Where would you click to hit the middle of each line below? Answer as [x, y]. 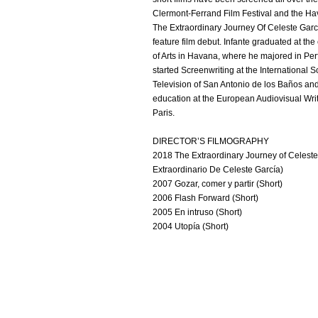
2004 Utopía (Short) [191, 226]
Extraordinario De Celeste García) [218, 170]
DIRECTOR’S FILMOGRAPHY [211, 141]
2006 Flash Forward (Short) [205, 198]
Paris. [164, 113]
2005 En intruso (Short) [197, 212]
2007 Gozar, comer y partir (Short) [218, 184]
